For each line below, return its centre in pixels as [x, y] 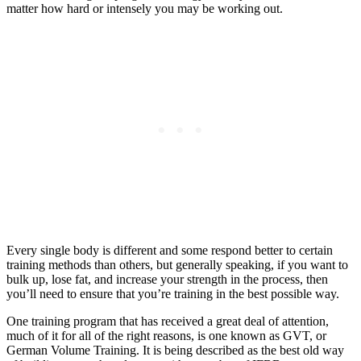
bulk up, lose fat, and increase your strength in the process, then [167, 279]
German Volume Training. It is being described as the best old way [175, 350]
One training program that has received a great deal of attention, [168, 321]
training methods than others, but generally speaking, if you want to [177, 264]
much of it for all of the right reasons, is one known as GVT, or [166, 335]
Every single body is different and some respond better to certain [170, 250]
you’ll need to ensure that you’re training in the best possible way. [173, 293]
